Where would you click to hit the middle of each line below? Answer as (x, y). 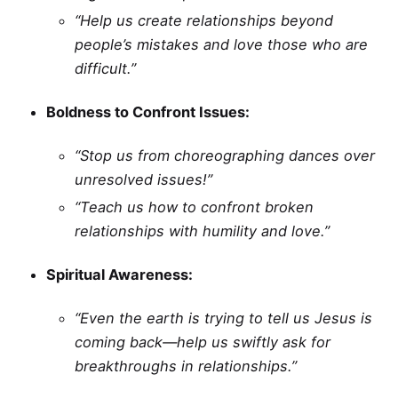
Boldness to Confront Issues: (148, 111)
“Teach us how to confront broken (194, 207)
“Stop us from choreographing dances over (225, 155)
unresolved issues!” (143, 179)
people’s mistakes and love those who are (221, 44)
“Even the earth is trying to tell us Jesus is (223, 318)
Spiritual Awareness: (119, 275)
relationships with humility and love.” (202, 231)
